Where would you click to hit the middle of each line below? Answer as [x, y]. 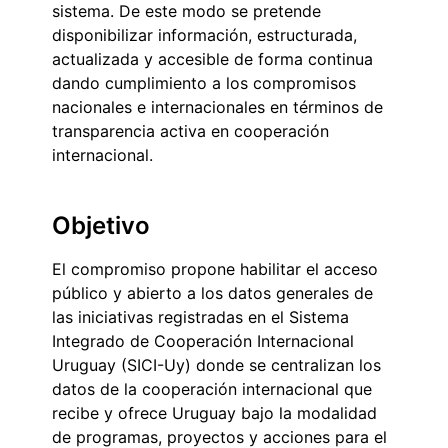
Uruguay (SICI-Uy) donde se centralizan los [216, 364]
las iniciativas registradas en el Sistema [200, 316]
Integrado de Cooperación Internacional [203, 340]
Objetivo [101, 225]
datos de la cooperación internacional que [212, 388]
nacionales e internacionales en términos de [217, 106]
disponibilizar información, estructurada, [204, 34]
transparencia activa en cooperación [190, 130]
